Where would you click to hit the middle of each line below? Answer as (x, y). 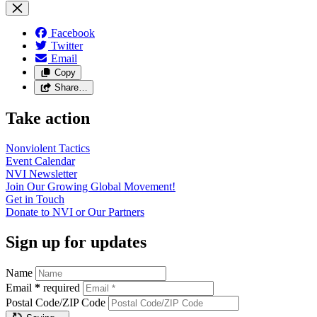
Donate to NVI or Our (57, 212)
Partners (126, 212)
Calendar (55, 161)
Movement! (150, 187)
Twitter (67, 46)
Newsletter (53, 174)
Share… (71, 88)
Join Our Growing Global (65, 187)
